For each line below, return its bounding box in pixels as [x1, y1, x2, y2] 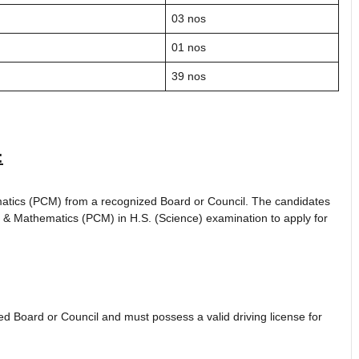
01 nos [171, 40, 206, 54]
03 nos [171, 11, 206, 25]
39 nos [171, 69, 206, 83]
